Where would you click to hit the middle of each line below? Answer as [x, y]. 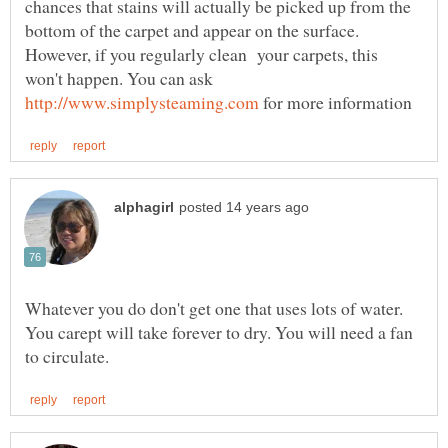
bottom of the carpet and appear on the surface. [192, 29]
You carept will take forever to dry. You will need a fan [219, 331]
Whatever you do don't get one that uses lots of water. [214, 307]
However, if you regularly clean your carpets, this [201, 53]
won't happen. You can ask [119, 77]
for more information [335, 101]
